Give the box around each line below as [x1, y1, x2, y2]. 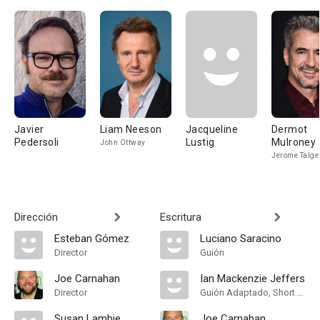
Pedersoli [14, 136, 59, 148]
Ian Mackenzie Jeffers [200, 272, 305, 285]
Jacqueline [186, 124, 238, 135]
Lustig [186, 136, 215, 148]
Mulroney [271, 136, 316, 148]
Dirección [14, 211, 58, 224]
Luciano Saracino [200, 232, 281, 245]
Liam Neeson [100, 124, 162, 135]
